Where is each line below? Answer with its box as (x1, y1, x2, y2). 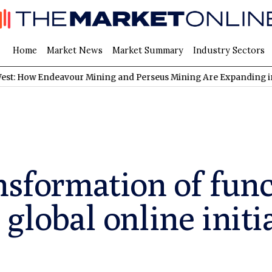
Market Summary (112, 44, 183, 56)
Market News (46, 44, 103, 56)
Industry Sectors (192, 44, 265, 56)
